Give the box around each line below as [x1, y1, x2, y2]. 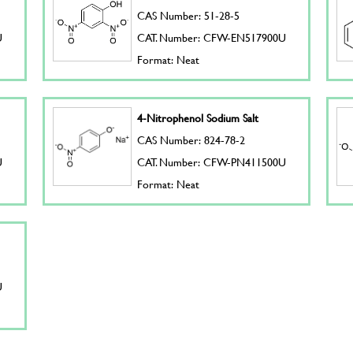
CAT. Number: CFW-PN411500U [137, 154, 287, 170]
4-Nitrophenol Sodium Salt [137, 110, 259, 126]
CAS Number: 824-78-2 [137, 132, 246, 148]
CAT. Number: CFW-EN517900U [137, 29, 287, 46]
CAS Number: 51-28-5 [137, 7, 240, 24]
